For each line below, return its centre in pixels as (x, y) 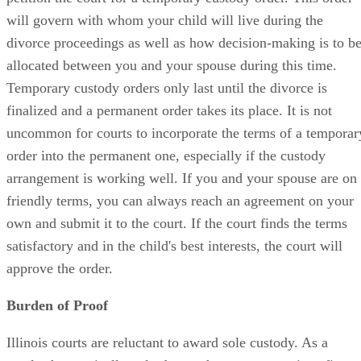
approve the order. (60, 268)
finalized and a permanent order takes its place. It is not (169, 110)
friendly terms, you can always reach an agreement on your (180, 200)
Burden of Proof (57, 305)
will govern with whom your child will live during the (165, 20)
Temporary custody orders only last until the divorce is (167, 87)
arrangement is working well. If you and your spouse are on (182, 178)
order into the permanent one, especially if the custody (166, 155)
